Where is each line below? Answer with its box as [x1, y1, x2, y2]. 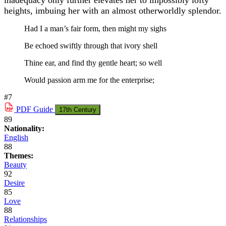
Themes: [4, 151, 33, 160]
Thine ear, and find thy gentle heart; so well [24, 59, 162, 68]
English [4, 133, 28, 142]
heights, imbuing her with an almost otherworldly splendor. [4, 6, 221, 16]
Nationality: [4, 124, 44, 133]
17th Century [59, 106, 96, 114]
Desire [4, 179, 25, 188]
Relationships [4, 215, 47, 224]
